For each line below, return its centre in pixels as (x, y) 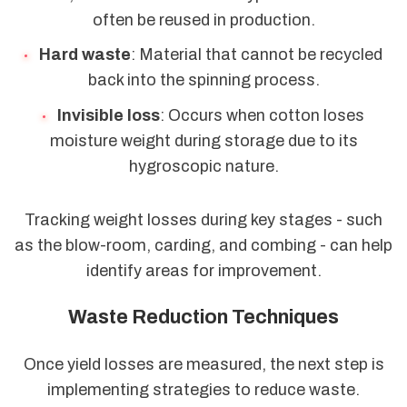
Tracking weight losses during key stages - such (203, 219)
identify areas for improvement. (203, 270)
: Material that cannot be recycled (256, 55)
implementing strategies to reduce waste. (203, 389)
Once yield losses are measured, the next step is (203, 364)
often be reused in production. (203, 20)
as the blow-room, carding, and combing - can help (203, 245)
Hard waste (84, 55)
